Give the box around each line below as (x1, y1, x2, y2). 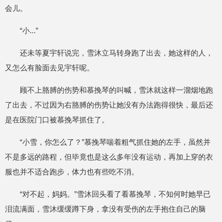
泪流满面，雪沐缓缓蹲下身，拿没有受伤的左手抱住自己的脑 (5, 205, 206, 213)
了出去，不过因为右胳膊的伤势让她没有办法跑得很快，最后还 (5, 101, 213, 109)
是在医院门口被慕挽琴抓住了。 (5, 115, 109, 124)
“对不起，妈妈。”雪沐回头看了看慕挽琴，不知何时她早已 (20, 190, 211, 198)
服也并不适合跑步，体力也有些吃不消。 (5, 167, 139, 176)
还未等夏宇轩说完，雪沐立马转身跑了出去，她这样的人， (20, 49, 213, 57)
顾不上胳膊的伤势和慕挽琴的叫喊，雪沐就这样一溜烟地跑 (20, 86, 213, 94)
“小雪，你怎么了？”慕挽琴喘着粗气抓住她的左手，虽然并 (20, 138, 211, 146)
